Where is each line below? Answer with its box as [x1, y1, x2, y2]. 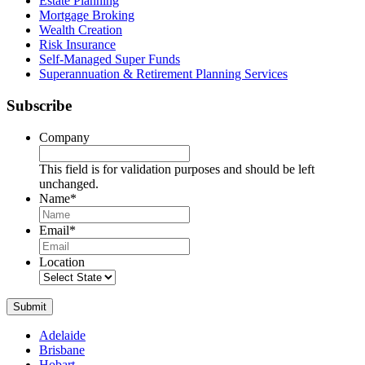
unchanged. [39, 176, 99, 191]
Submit [13, 300, 46, 313]
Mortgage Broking [39, 8, 134, 23]
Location [39, 254, 85, 269]
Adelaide [39, 328, 86, 342]
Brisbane [39, 342, 85, 357]
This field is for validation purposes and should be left [39, 161, 314, 176]
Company [39, 130, 90, 144]
